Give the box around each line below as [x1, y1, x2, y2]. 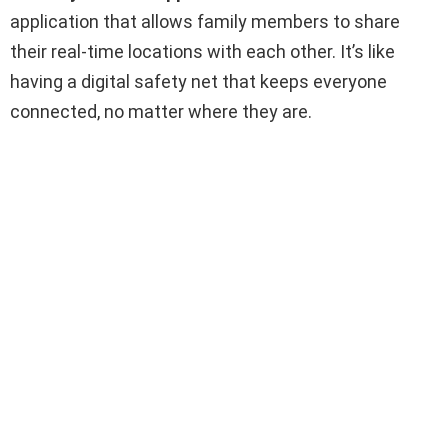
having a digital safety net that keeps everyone [10, 70, 387, 92]
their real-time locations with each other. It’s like [10, 40, 395, 62]
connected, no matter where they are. [10, 100, 312, 122]
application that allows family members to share [10, 10, 400, 32]
